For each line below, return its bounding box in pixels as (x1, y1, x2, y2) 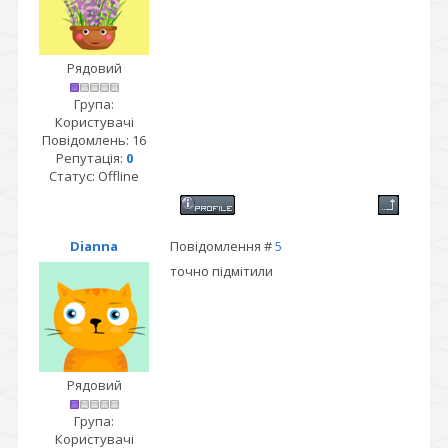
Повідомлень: (42, 131, 132, 149)
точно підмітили (170, 262, 273, 280)
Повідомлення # (170, 237, 275, 255)
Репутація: (55, 149, 126, 167)
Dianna (70, 237, 118, 255)
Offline (98, 167, 139, 185)
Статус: (49, 167, 98, 185)
